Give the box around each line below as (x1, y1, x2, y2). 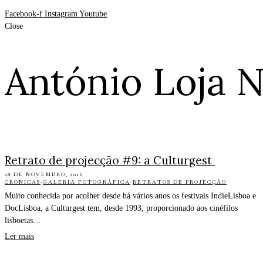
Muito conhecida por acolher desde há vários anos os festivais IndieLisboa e (5, 191, 256, 200)
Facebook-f (5, 9, 42, 18)
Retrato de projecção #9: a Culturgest (5, 153, 215, 167)
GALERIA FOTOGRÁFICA (43, 178, 130, 186)
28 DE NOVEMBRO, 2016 (5, 170, 83, 178)
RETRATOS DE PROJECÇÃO (133, 178, 227, 186)
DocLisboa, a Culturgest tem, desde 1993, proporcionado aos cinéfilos (5, 203, 238, 213)
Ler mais (5, 231, 34, 241)
